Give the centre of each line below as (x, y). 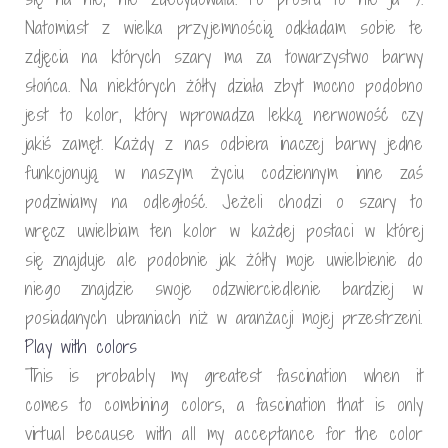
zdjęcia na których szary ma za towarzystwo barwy (224, 56)
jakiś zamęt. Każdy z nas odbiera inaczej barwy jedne (224, 143)
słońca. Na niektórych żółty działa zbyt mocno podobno (224, 85)
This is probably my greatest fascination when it (224, 375)
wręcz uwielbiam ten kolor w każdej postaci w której (224, 230)
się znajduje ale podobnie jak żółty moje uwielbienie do (224, 259)
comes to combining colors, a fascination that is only (224, 404)
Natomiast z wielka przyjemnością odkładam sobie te (224, 27)
